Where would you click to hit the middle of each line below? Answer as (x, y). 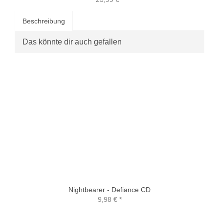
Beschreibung (44, 21)
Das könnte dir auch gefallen (72, 42)
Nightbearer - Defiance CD (109, 189)
